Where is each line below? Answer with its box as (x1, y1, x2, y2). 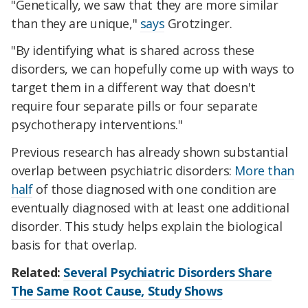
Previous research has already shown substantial (11, 144, 288, 161)
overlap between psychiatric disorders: (11, 162, 235, 179)
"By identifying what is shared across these (11, 42, 254, 59)
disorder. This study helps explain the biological (11, 218, 283, 235)
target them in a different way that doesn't (11, 79, 256, 96)
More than (234, 162, 294, 179)
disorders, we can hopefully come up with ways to (11, 60, 294, 78)
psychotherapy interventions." (11, 116, 183, 133)
